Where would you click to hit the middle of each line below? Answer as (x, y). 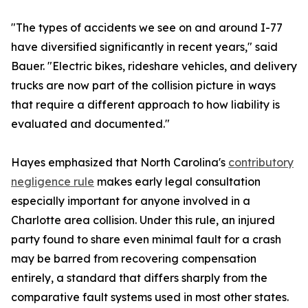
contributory (261, 163)
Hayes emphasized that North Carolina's (120, 163)
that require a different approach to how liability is (145, 105)
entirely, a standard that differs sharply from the (139, 278)
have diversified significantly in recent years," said (144, 47)
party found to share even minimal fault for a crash (146, 240)
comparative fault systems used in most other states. (150, 297)
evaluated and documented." (90, 124)
